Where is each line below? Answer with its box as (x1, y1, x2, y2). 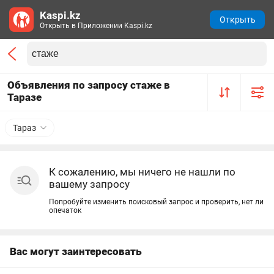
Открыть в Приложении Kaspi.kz (40, 21, 152, 30)
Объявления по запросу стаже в (7, 79, 170, 91)
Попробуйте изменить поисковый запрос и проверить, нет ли (49, 198, 264, 206)
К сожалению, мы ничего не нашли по (49, 166, 235, 178)
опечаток (49, 206, 81, 215)
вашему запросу (49, 178, 130, 190)
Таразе (7, 91, 42, 103)
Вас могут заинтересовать (10, 245, 142, 257)
